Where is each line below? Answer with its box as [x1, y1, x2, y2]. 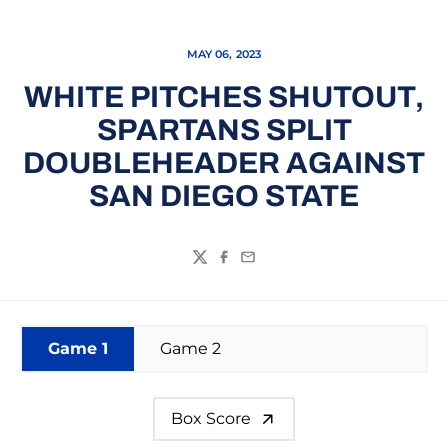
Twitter [191, 257, 247, 277]
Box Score [171, 409, 251, 428]
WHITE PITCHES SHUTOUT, [24, 81, 424, 113]
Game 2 [159, 339, 221, 358]
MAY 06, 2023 [186, 47, 262, 61]
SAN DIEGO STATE [89, 180, 359, 212]
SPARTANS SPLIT [96, 114, 352, 146]
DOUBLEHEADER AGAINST [23, 147, 425, 179]
